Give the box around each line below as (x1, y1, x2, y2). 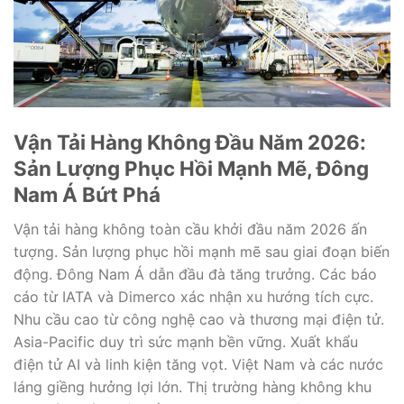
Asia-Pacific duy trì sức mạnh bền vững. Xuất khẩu (14, 332, 358, 351)
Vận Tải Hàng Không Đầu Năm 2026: (14, 130, 366, 155)
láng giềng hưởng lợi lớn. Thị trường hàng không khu (14, 377, 372, 396)
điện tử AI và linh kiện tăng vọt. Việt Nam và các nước (14, 354, 383, 373)
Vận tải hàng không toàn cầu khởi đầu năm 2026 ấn (14, 219, 367, 238)
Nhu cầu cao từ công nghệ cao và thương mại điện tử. (14, 309, 384, 328)
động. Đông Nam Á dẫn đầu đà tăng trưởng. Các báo (14, 264, 377, 283)
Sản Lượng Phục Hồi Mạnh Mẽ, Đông (14, 156, 369, 181)
